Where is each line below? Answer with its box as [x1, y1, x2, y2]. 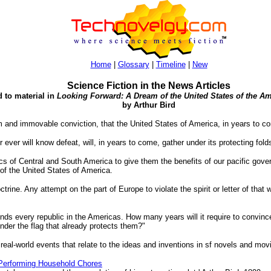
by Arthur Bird [122, 100, 175, 109]
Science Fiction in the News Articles [67, 80, 230, 91]
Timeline [155, 60, 186, 69]
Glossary [117, 60, 149, 69]
